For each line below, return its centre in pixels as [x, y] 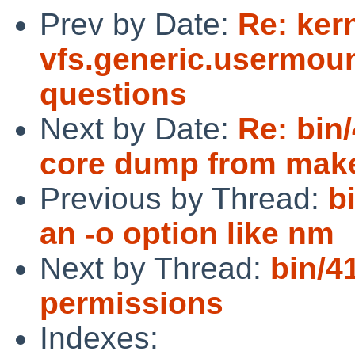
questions [113, 94]
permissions [132, 303]
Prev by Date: [139, 24]
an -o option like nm [187, 233]
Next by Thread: [155, 268]
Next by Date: [139, 128]
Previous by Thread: [184, 198]
